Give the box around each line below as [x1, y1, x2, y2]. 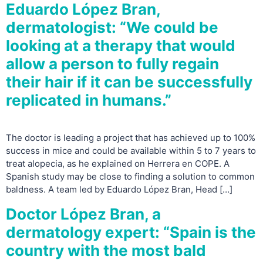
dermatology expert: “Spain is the [6, 222, 256, 241]
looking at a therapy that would [6, 36, 235, 55]
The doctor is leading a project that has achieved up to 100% [6, 132, 255, 144]
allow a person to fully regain [6, 55, 219, 73]
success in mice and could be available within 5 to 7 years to [6, 145, 256, 157]
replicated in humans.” [6, 91, 171, 110]
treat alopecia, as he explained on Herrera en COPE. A [6, 158, 230, 170]
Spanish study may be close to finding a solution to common [6, 171, 255, 183]
